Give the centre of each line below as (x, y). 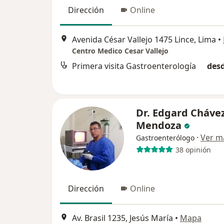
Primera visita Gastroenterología (134, 66)
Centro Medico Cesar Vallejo (120, 51)
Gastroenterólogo (165, 138)
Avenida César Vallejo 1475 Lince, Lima (144, 40)
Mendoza (159, 125)
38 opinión (193, 149)
